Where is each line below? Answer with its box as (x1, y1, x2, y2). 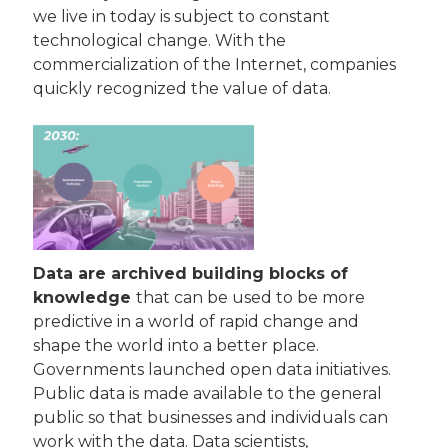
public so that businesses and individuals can (33, 407, 392, 427)
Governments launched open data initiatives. (33, 359, 395, 379)
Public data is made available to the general (33, 383, 386, 403)
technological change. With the (33, 31, 290, 50)
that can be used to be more (136, 287, 369, 307)
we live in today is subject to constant (33, 7, 334, 26)
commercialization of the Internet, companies (33, 55, 400, 74)
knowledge (33, 287, 136, 307)
